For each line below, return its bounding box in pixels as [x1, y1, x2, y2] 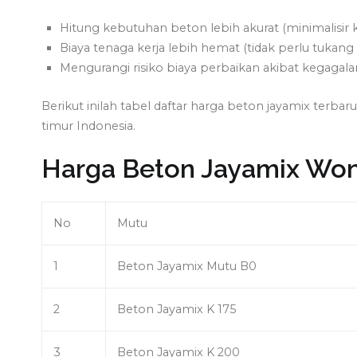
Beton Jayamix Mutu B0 [117, 259, 257, 274]
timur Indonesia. [41, 119, 135, 134]
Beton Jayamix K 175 [117, 302, 237, 317]
